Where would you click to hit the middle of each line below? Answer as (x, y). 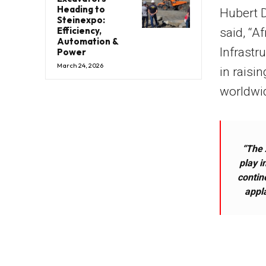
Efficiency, (79, 30)
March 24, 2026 (80, 65)
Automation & (88, 41)
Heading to (81, 9)
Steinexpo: (81, 20)
